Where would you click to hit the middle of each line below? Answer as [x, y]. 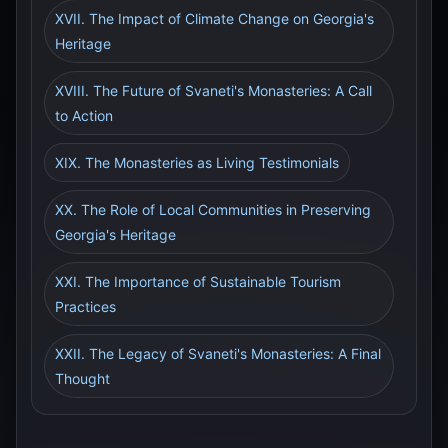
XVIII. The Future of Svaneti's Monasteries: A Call [213, 90]
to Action [84, 115]
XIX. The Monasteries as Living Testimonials [197, 162]
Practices [85, 306]
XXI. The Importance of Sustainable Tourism [198, 281]
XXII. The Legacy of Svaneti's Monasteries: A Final [218, 353]
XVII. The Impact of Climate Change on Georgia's [214, 18]
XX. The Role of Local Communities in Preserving [213, 209]
